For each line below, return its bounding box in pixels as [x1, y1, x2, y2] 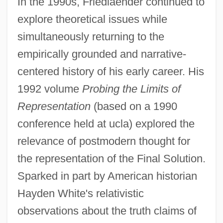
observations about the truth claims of [17, 204, 197, 217]
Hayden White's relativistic [17, 187, 144, 200]
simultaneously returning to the [17, 30, 164, 43]
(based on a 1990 [90, 100, 177, 112]
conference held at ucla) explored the [17, 117, 195, 130]
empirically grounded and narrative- [17, 47, 186, 60]
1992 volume [17, 82, 82, 95]
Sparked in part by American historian [17, 169, 197, 182]
